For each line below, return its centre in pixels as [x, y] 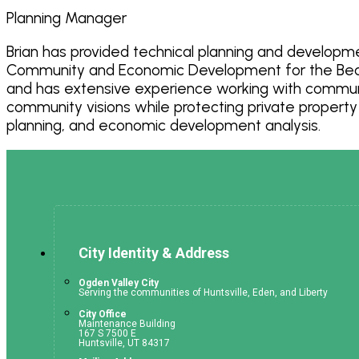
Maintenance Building [127, 324]
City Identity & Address [153, 253]
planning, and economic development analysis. [163, 125]
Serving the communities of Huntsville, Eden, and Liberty [203, 293]
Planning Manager [67, 18]
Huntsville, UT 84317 [124, 343]
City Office [102, 315]
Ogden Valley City [118, 283]
